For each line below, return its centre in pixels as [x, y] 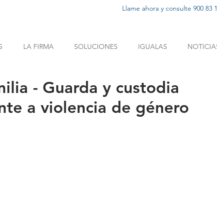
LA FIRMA [38, 46]
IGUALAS [153, 46]
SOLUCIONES [96, 46]
